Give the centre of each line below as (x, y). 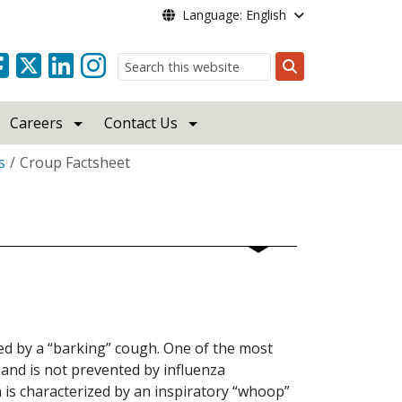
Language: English (234, 15)
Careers (37, 123)
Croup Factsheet (75, 162)
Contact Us (141, 123)
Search (311, 87)
